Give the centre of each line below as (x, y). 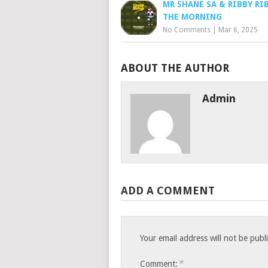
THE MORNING (192, 17)
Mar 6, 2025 (238, 30)
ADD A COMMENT (168, 191)
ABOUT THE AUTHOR (175, 68)
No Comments (187, 30)
